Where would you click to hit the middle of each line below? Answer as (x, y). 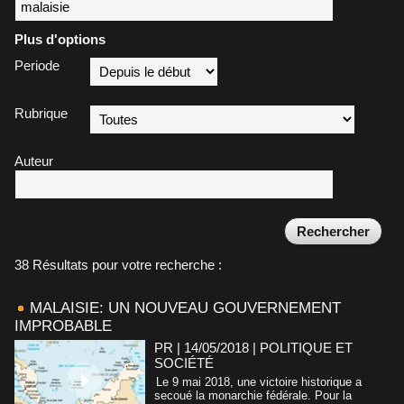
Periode (37, 65)
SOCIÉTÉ (184, 363)
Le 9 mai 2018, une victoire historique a (259, 381)
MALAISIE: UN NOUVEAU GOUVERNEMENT (185, 308)
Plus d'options (60, 39)
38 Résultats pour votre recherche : (118, 264)
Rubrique (41, 113)
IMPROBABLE (63, 326)
